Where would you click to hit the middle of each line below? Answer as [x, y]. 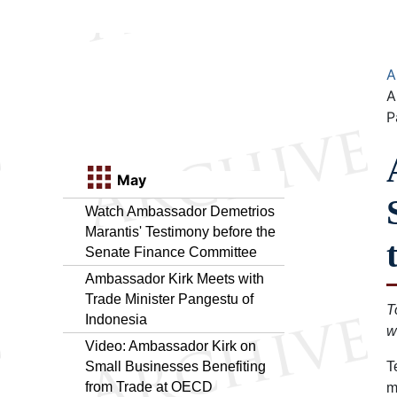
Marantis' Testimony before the [180, 231]
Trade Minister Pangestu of [169, 299]
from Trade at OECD [149, 386]
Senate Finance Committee [171, 252]
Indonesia [116, 319]
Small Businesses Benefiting [175, 366]
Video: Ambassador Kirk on [171, 346]
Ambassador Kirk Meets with [175, 278]
